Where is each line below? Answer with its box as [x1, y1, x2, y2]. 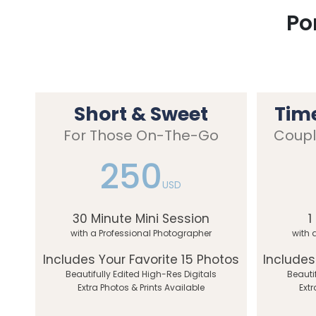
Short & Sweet [73, 101, 208, 127]
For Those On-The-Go [63, 126, 219, 145]
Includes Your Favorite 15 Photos [42, 251, 239, 268]
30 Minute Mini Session [72, 210, 209, 227]
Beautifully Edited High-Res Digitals [65, 268, 217, 280]
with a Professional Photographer [70, 227, 212, 239]
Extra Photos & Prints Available [77, 281, 205, 293]
